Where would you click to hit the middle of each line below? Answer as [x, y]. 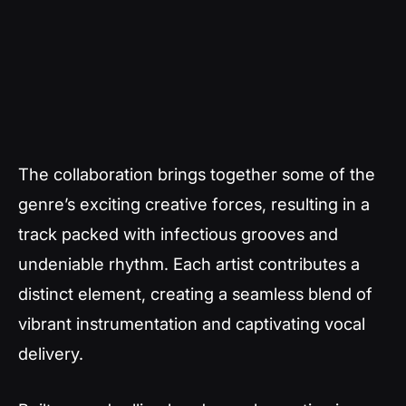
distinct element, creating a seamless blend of [195, 294]
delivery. [51, 353]
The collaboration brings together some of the [197, 174]
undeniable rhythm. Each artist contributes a [189, 264]
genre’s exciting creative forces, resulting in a [194, 204]
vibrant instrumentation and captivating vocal [192, 324]
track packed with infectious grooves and [178, 234]
